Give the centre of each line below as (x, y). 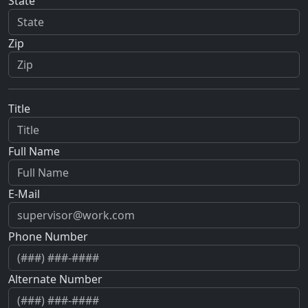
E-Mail (24, 194)
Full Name (34, 152)
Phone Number (48, 237)
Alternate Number (55, 279)
